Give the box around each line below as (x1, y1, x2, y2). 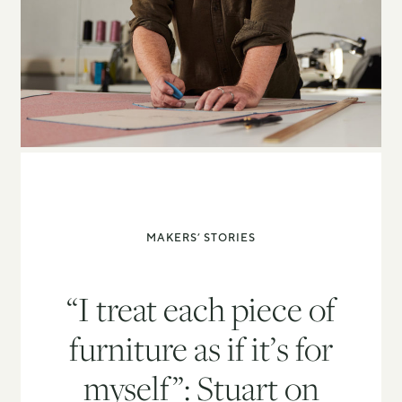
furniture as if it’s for (69, 325, 333, 371)
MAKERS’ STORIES (145, 231, 257, 245)
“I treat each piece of (66, 285, 336, 331)
